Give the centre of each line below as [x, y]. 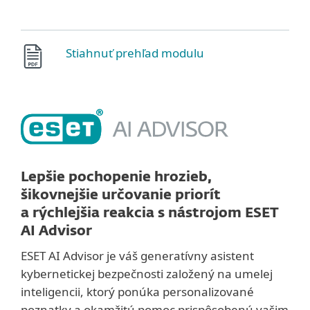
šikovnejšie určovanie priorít [121, 195]
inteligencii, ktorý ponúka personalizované [137, 291]
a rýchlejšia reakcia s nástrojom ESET [150, 213]
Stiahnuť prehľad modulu [135, 53]
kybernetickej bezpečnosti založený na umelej [147, 273]
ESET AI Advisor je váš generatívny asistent [137, 255]
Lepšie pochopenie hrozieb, [116, 177]
